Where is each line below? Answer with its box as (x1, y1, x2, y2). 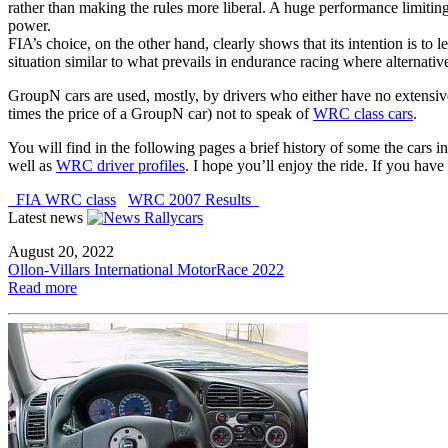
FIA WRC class (8, 191, 116, 209)
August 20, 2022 (8, 243, 114, 261)
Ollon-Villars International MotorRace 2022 (8, 261, 284, 279)
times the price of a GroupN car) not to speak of (8, 105, 313, 123)
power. (8, 17, 51, 35)
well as (8, 157, 56, 175)
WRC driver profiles (56, 157, 185, 175)
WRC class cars (313, 105, 413, 123)
